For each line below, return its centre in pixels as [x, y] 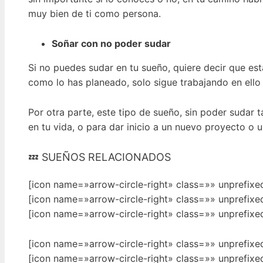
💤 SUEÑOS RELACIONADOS [100, 157]
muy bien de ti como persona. [95, 14]
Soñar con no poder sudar [111, 43]
